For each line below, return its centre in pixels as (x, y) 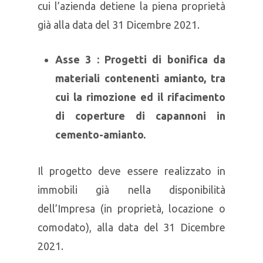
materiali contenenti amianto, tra (140, 78)
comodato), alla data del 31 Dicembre (131, 227)
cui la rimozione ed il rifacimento (140, 97)
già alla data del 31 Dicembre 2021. (119, 25)
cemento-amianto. (100, 134)
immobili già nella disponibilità (131, 190)
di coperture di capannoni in (140, 116)
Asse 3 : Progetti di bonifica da (140, 59)
